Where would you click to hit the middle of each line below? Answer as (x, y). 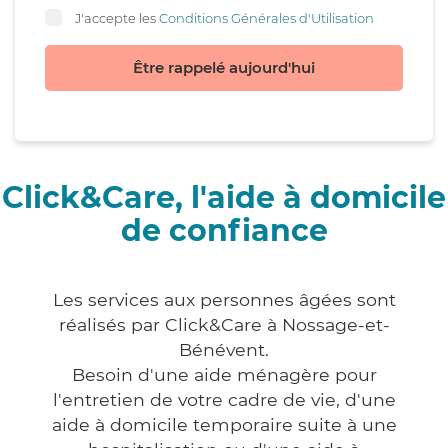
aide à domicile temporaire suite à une (224, 425)
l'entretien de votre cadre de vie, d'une (224, 400)
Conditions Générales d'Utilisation (266, 17)
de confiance (224, 231)
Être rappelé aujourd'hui (224, 68)
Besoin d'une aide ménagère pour (224, 375)
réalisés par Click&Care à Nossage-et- (224, 325)
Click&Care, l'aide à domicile (224, 198)
